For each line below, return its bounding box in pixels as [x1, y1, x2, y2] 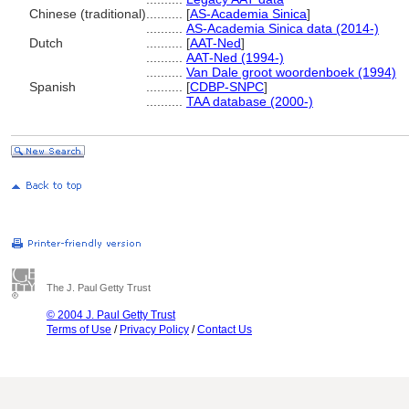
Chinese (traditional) [29, 6, 146, 21]
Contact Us [197, 323, 252, 336]
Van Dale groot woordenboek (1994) [186, 65, 396, 79]
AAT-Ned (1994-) [186, 50, 284, 65]
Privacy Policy [120, 323, 189, 336]
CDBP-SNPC [190, 79, 264, 94]
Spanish [29, 79, 76, 94]
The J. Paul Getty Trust [47, 282, 151, 293]
